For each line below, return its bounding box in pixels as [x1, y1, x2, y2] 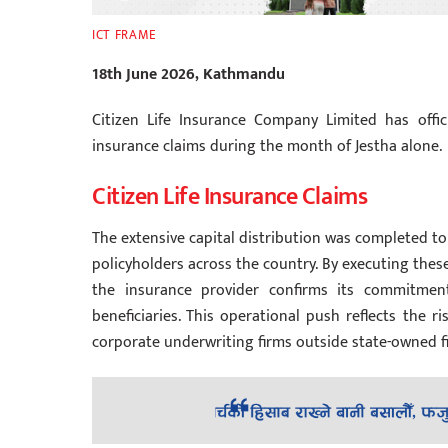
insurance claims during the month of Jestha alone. [92, 133, 442, 161]
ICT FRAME [92, 24, 157, 47]
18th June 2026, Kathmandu [92, 60, 285, 88]
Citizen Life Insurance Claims [92, 177, 368, 218]
